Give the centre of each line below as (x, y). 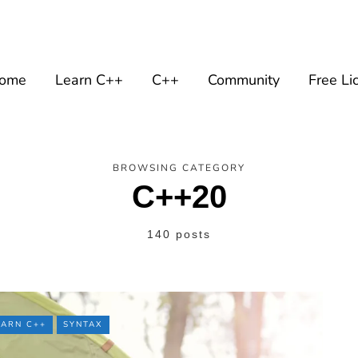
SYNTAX (83, 324)
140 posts (179, 234)
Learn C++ (89, 80)
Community (244, 80)
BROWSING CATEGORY (179, 168)
